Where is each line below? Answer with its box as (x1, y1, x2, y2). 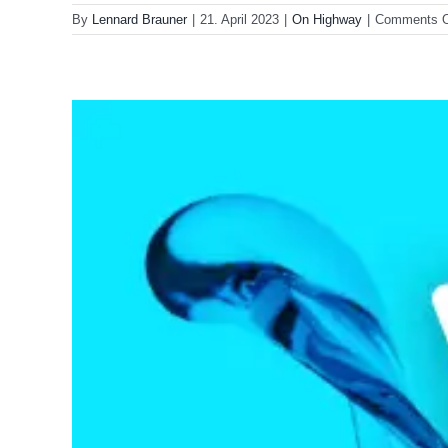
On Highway (292, 12, 362, 28)
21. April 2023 (200, 12, 279, 28)
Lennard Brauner (92, 12, 187, 28)
